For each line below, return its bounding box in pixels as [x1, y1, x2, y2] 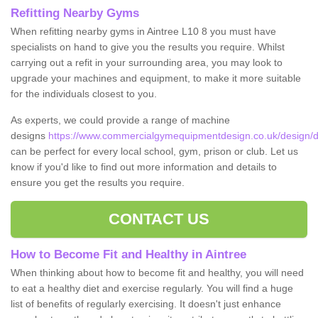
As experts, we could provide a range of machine [11, 114, 230, 126]
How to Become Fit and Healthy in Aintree [11, 247, 250, 261]
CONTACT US [108, 209, 210, 228]
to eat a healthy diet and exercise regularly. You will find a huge [11, 282, 293, 294]
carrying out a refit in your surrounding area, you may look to [11, 56, 283, 68]
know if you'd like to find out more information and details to [11, 160, 277, 172]
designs [11, 129, 48, 141]
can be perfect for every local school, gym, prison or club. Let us [11, 145, 298, 157]
